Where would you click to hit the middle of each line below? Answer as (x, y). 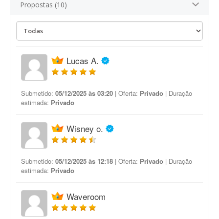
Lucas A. (83, 60)
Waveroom (86, 196)
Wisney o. (85, 128)
